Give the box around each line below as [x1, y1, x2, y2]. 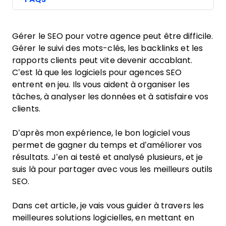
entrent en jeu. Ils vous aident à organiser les [12, 80, 190, 89]
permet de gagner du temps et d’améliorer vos [12, 141, 202, 149]
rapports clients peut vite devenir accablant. [12, 56, 193, 65]
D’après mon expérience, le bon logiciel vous [12, 129, 191, 137]
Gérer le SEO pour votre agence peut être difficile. [12, 32, 213, 40]
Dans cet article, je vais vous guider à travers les [12, 201, 204, 210]
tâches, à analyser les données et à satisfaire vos [12, 92, 209, 101]
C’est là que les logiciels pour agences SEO [12, 68, 182, 77]
